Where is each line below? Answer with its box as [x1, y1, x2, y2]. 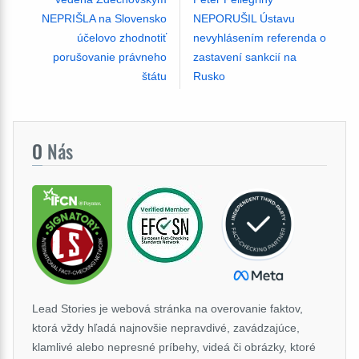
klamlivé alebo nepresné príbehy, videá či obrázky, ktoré [32, 341, 316, 354]
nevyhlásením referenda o [192, 31, 326, 45]
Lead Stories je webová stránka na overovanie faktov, [32, 302, 303, 316]
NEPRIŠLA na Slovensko [41, 12, 167, 26]
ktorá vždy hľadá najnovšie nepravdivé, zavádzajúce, [32, 321, 300, 335]
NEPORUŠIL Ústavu [192, 12, 295, 26]
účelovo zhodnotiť [76, 31, 167, 45]
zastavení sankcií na [192, 50, 296, 64]
